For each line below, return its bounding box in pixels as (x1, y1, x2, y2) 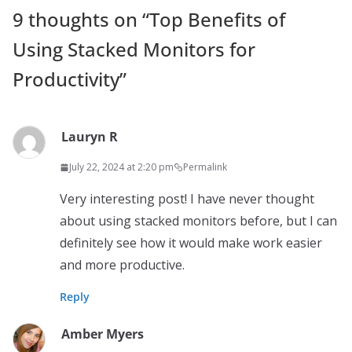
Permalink (183, 160, 227, 174)
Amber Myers (61, 325, 144, 343)
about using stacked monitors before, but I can (60, 212, 337, 230)
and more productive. (60, 256, 185, 274)
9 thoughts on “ (13, 6, 149, 33)
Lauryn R (61, 128, 118, 146)
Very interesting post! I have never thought (60, 190, 314, 208)
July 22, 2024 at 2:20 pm (69, 160, 174, 174)
